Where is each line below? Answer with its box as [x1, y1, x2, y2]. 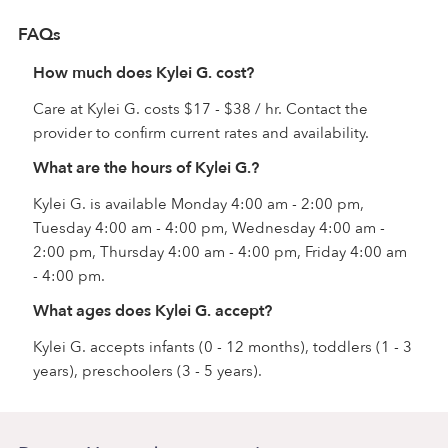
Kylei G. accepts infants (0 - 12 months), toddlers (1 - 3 [33, 336, 412, 357]
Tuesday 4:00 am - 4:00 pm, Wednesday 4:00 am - [33, 217, 385, 238]
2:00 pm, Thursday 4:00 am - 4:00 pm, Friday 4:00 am [33, 241, 407, 262]
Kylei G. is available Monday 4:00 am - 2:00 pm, [33, 193, 364, 214]
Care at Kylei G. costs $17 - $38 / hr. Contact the [33, 98, 368, 119]
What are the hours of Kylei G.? [33, 156, 259, 179]
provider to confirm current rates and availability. [33, 122, 369, 143]
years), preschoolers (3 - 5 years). [33, 360, 262, 381]
